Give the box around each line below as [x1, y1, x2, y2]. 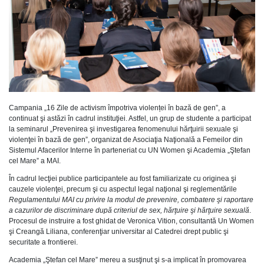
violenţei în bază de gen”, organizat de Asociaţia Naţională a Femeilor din [9, 135, 243, 144]
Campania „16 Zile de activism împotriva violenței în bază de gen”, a [9, 103, 226, 112]
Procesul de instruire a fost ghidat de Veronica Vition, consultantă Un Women [9, 216, 254, 225]
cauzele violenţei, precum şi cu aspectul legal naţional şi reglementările [9, 184, 237, 193]
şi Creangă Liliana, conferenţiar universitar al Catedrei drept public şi [9, 227, 229, 236]
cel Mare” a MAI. [9, 156, 61, 165]
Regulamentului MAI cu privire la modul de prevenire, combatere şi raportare [9, 195, 253, 204]
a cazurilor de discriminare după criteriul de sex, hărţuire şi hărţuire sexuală [9, 206, 249, 214]
